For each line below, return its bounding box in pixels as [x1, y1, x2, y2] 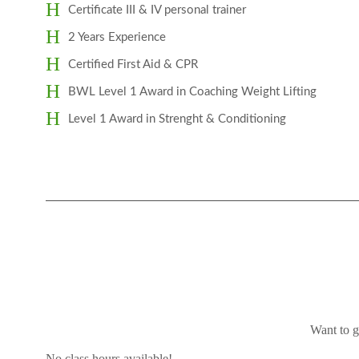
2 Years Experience [68, 31, 166, 43]
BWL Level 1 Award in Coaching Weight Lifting [68, 86, 317, 98]
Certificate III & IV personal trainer [68, 4, 246, 16]
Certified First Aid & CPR [68, 58, 198, 71]
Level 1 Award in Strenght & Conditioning [68, 113, 286, 125]
